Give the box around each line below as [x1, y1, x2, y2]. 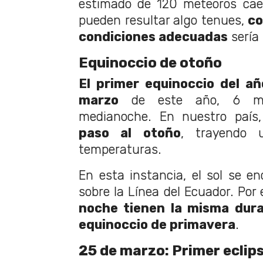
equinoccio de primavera [79, 217, 235, 232]
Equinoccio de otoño [79, 55, 222, 72]
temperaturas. [79, 142, 161, 157]
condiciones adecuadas [79, 29, 228, 45]
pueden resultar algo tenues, [79, 13, 248, 28]
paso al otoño [79, 126, 181, 141]
